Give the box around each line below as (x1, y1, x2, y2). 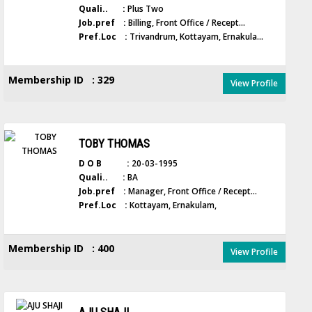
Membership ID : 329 (8, 73, 115, 86)
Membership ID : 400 (8, 242, 115, 255)
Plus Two (125, 3, 164, 15)
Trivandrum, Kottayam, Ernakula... (127, 31, 264, 42)
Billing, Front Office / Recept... (126, 17, 246, 29)
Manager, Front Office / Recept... (126, 185, 258, 197)
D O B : (79, 157, 130, 169)
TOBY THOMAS (79, 136, 150, 150)
